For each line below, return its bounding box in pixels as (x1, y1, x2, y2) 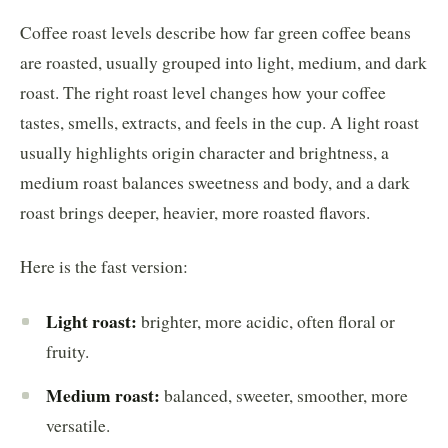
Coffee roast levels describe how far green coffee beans (20, 20, 411, 44)
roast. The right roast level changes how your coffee (20, 80, 386, 104)
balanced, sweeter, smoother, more (160, 383, 408, 407)
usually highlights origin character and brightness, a (20, 140, 389, 164)
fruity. (46, 339, 89, 363)
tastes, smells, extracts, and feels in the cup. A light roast (20, 110, 419, 134)
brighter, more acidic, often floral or (137, 309, 395, 333)
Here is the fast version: (20, 254, 188, 278)
